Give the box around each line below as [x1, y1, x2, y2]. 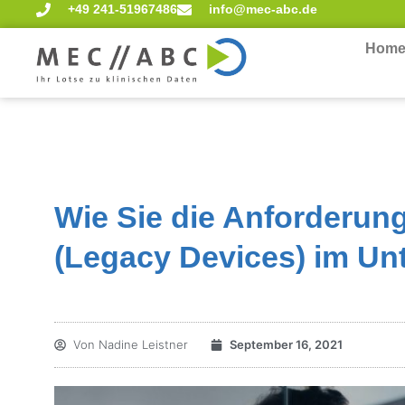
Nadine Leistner [95, 337, 188, 353]
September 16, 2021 [230, 337, 343, 353]
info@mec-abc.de [209, 2, 317, 16]
